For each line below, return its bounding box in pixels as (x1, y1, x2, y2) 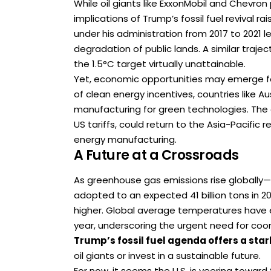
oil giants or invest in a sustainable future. (74, 249, 261, 262)
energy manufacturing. (74, 133, 177, 146)
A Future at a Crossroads (74, 146, 239, 165)
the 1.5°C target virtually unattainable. (74, 57, 246, 71)
